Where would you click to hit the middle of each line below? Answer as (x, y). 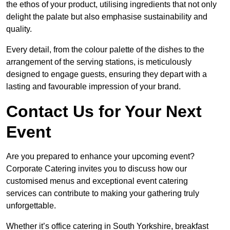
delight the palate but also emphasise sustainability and (107, 17)
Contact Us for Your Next (104, 112)
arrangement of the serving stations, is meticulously (99, 62)
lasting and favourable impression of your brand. (93, 87)
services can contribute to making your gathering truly (103, 194)
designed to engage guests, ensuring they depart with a (107, 74)
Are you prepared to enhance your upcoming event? (100, 157)
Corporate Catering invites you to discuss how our (97, 169)
